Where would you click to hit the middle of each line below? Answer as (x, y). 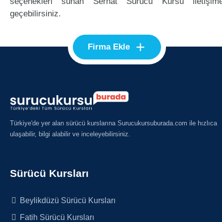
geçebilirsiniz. (35, 14)
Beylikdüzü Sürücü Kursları (67, 200)
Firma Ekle (109, 47)
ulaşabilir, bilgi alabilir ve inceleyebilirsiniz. (70, 134)
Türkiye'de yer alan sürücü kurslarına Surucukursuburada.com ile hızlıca (113, 123)
